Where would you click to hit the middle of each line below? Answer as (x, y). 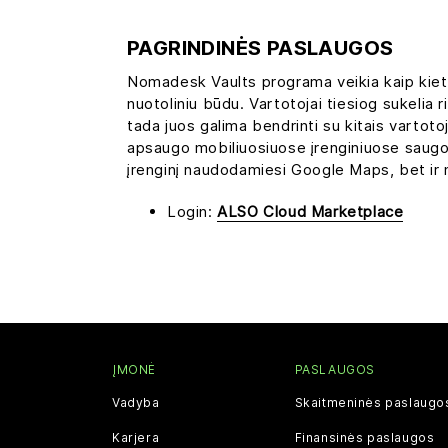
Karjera (136, 437)
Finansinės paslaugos (364, 437)
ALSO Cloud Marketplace (310, 211)
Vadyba (136, 402)
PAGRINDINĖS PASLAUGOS (260, 47)
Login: (192, 211)
